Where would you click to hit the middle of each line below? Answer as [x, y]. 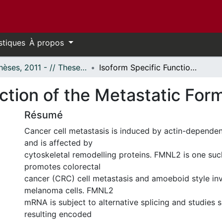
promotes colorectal [62, 166]
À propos [48, 43]
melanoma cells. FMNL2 [69, 190]
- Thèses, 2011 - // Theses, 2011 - [83, 67]
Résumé [44, 115]
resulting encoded [58, 214]
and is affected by [58, 143]
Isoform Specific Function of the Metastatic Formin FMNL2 [194, 67]
